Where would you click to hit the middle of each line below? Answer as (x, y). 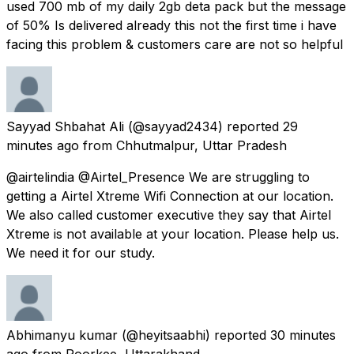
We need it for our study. (81, 252)
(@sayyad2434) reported (203, 126)
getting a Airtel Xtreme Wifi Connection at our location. (170, 196)
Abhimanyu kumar (62, 335)
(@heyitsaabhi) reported (194, 335)
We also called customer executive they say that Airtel (169, 215)
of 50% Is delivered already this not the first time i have (171, 25)
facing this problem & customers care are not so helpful (175, 44)
